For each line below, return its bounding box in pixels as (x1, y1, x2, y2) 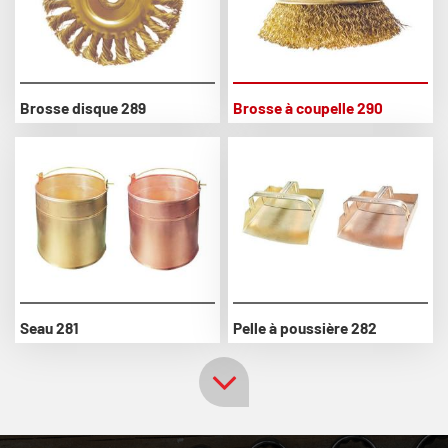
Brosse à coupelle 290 (233, 98, 384, 117)
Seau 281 (20, 318, 78, 337)
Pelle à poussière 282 (233, 318, 378, 337)
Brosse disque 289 (20, 98, 146, 117)
